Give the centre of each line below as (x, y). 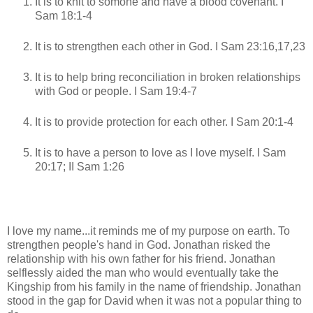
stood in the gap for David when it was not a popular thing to (154, 300)
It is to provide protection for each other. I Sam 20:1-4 (164, 122)
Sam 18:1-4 (64, 16)
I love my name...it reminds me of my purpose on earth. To (148, 231)
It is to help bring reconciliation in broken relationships (168, 78)
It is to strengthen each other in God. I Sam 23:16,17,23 (170, 47)
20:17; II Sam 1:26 (80, 167)
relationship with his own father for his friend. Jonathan (141, 259)
